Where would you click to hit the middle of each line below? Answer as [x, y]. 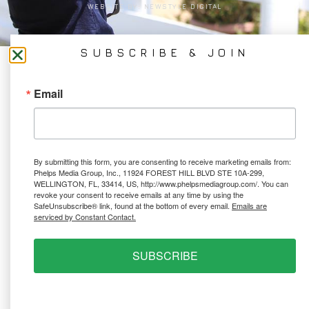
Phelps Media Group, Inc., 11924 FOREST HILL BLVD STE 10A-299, [149, 172]
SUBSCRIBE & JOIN [165, 52]
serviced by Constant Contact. [85, 216]
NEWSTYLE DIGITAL [183, 7]
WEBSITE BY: [116, 7]
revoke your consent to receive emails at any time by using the [139, 194]
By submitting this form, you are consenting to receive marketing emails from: [162, 161]
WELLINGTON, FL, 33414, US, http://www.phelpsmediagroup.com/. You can [161, 183]
